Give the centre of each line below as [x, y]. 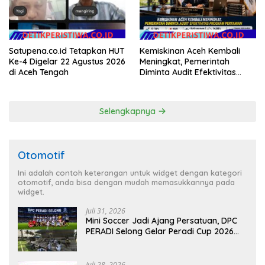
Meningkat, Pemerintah [185, 62]
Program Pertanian [177, 83]
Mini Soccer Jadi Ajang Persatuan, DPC [161, 221]
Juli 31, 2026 [106, 211]
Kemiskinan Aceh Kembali [190, 51]
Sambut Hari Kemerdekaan [140, 242]
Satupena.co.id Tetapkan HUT [67, 51]
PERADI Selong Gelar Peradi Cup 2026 [160, 232]
